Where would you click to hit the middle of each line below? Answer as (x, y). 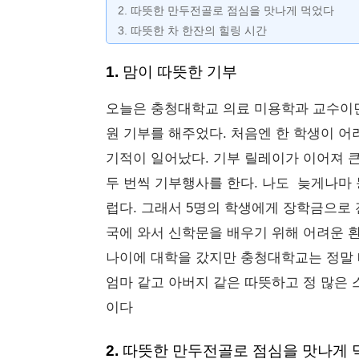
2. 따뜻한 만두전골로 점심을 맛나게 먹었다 (226, 10)
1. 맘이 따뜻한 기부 (171, 72)
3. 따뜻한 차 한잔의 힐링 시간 (192, 30)
